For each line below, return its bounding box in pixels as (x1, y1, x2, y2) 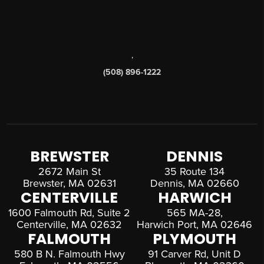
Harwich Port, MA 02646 (137, 218, 253, 232)
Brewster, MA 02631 (22, 177, 116, 190)
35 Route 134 (164, 165, 225, 179)
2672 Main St (38, 165, 101, 179)
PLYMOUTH (153, 229, 237, 250)
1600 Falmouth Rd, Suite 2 (8, 206, 131, 220)
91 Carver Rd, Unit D (148, 247, 242, 261)
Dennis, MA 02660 (150, 177, 239, 190)
